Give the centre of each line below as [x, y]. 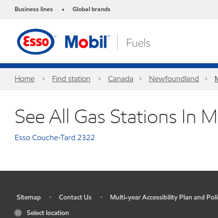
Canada [121, 79]
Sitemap [28, 197]
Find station [71, 79]
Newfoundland [174, 79]
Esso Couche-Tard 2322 [55, 137]
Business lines [34, 9]
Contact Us [75, 197]
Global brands [91, 9]
